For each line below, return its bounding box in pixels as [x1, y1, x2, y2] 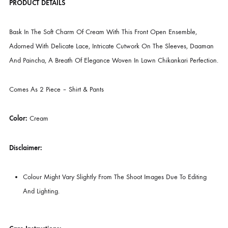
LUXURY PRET [61, 14, 101, 23]
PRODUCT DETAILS [10, 99, 73, 109]
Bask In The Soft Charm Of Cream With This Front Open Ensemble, [10, 131, 219, 141]
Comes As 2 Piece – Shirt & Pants [10, 195, 116, 206]
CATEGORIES [10, 14, 52, 23]
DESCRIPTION [10, 60, 56, 70]
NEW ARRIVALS [104, 14, 154, 23]
